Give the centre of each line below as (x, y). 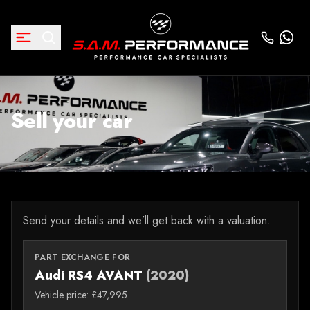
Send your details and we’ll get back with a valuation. (147, 220)
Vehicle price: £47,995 (81, 295)
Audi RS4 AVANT (90, 275)
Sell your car (72, 121)
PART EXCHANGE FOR (83, 257)
